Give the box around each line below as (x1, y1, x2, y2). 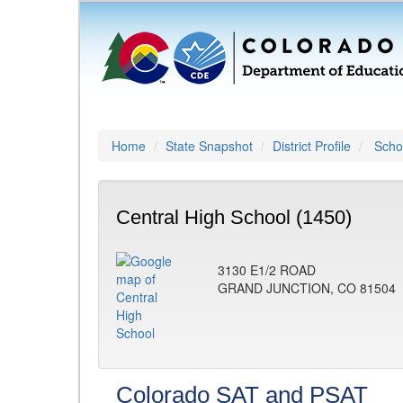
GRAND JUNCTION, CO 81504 (218, 279, 396, 297)
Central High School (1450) (116, 206, 352, 228)
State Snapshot (166, 137, 253, 155)
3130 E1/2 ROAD (218, 261, 316, 279)
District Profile (273, 137, 351, 155)
